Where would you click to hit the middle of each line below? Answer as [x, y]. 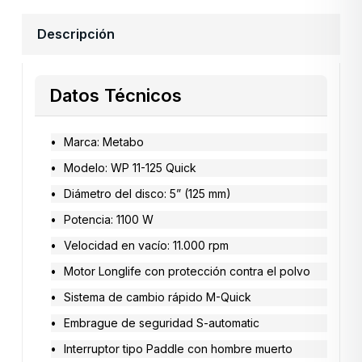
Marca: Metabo [104, 142]
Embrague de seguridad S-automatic [162, 323]
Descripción [76, 34]
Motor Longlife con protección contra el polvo [187, 271]
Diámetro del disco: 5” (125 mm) [147, 194]
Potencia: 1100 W [109, 220]
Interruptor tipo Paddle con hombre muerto [178, 349]
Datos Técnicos [116, 95]
